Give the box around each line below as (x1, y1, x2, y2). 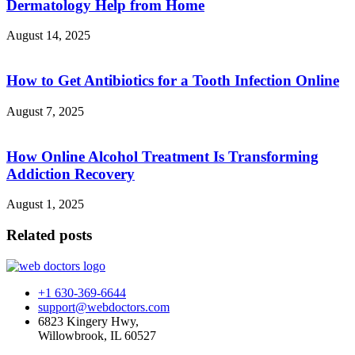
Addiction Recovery (6, 165, 135, 182)
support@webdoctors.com (38, 300, 170, 314)
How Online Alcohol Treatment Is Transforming (6, 147, 319, 165)
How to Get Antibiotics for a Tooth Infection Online (6, 72, 339, 90)
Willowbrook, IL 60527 (38, 328, 156, 342)
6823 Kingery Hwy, (38, 314, 139, 328)
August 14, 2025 (6, 29, 90, 43)
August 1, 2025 (6, 197, 84, 212)
